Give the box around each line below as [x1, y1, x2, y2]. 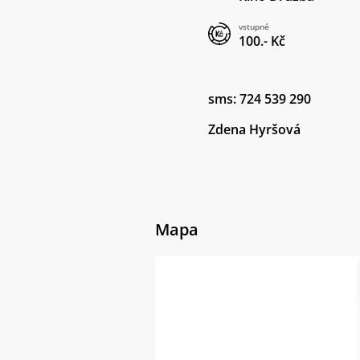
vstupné [239, 21, 269, 32]
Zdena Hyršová [208, 121, 301, 138]
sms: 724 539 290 [208, 90, 311, 108]
